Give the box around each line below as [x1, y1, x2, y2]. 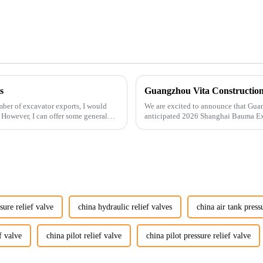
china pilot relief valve [46, 231, 122, 241]
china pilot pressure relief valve [146, 231, 251, 241]
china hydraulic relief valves [78, 203, 172, 212]
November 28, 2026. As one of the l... [144, 121, 262, 130]
